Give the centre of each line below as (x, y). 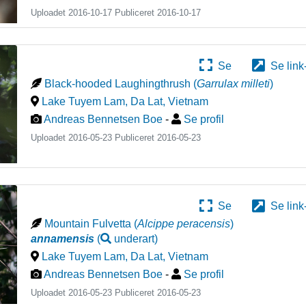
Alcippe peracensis (184, 224)
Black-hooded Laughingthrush (118, 83)
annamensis (63, 239)
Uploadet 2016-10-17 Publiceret (94, 12)
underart (135, 239)
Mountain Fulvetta (88, 224)
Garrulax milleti (234, 83)
